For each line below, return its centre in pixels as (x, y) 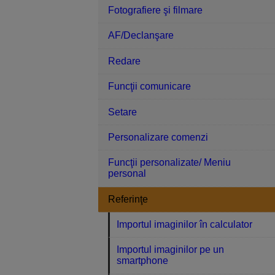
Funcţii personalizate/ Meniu (169, 163)
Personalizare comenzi (158, 137)
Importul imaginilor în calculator (185, 225)
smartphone (143, 261)
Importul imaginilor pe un (171, 250)
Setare (122, 112)
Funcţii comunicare (149, 87)
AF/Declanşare (141, 36)
